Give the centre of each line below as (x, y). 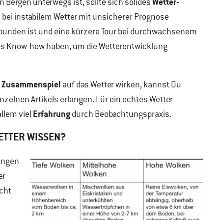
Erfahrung (52, 114)
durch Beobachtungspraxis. (121, 114)
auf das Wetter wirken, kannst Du (121, 84)
